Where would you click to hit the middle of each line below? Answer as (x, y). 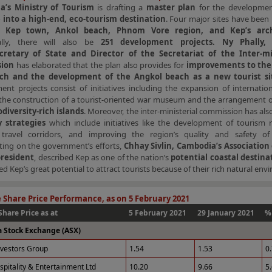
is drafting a (120, 7)
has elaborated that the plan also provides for (100, 65)
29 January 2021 (226, 213)
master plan (171, 7)
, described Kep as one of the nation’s (103, 157)
